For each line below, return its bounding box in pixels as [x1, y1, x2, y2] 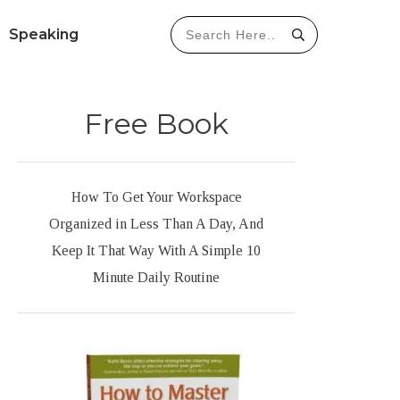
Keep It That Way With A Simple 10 [52, 243, 261, 259]
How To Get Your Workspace [71, 189, 242, 205]
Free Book [84, 106, 229, 142]
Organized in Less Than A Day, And [49, 216, 263, 232]
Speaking [8, 26, 79, 44]
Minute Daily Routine [93, 270, 220, 286]
